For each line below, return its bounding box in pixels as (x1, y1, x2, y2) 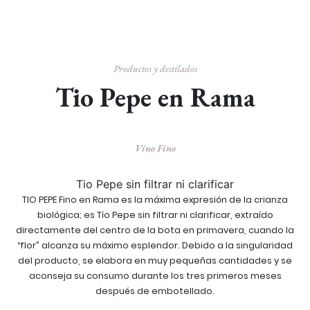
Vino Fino (134, 141, 176, 155)
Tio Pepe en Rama (55, 80, 255, 115)
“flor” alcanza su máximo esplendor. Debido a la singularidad (17, 239, 293, 252)
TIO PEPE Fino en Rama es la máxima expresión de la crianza (22, 194, 288, 206)
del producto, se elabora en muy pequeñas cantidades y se (18, 255, 292, 267)
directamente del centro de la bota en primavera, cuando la (16, 224, 294, 237)
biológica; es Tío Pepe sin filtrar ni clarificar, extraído (37, 209, 273, 221)
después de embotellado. (95, 285, 215, 298)
